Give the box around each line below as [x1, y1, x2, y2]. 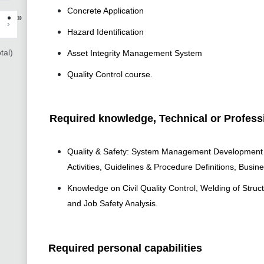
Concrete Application [67, 6, 144, 16]
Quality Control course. [67, 70, 153, 80]
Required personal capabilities [48, 242, 202, 255]
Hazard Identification [67, 27, 144, 37]
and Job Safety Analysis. [67, 199, 158, 209]
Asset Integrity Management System [67, 48, 202, 58]
